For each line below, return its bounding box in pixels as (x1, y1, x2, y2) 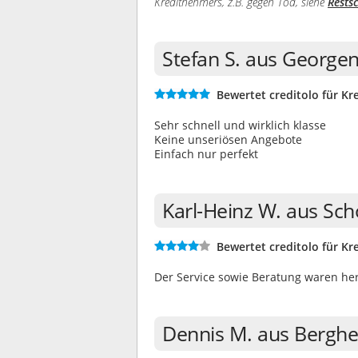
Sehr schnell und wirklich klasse (154, 117, 326, 133)
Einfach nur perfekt (154, 146, 258, 161)
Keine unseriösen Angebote (154, 132, 302, 147)
